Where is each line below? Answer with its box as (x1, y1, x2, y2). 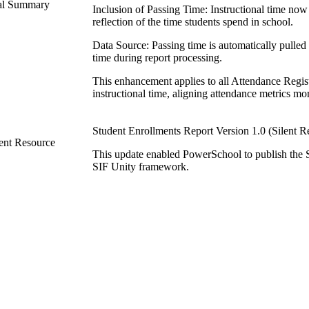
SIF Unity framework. (92, 160, 189, 172)
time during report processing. (92, 51, 222, 63)
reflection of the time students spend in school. (92, 15, 293, 28)
